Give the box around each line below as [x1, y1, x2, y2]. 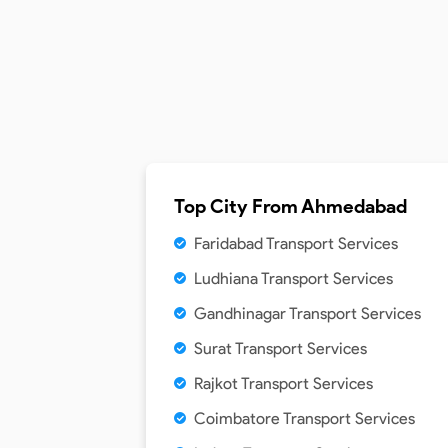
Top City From [174, 195, 301, 218]
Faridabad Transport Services [194, 234, 398, 253]
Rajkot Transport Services [194, 374, 373, 393]
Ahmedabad [301, 195, 407, 218]
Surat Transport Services [194, 339, 367, 358]
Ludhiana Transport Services [194, 269, 393, 288]
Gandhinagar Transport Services [194, 304, 421, 323]
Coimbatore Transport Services [194, 409, 415, 428]
